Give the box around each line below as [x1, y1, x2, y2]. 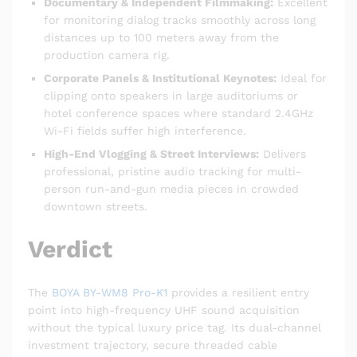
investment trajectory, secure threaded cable [28, 338, 277, 351]
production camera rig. [44, 49, 170, 62]
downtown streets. [44, 200, 147, 214]
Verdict [28, 234, 112, 263]
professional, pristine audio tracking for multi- [44, 165, 301, 178]
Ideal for [277, 72, 327, 85]
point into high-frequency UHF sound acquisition [28, 303, 300, 316]
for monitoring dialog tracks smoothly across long [44, 14, 316, 27]
